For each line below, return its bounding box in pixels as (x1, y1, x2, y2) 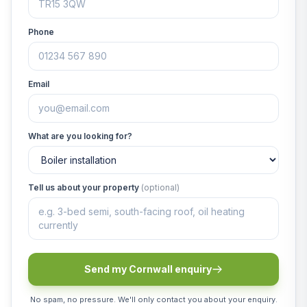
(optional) (141, 182, 180, 193)
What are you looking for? (28, 131, 132, 141)
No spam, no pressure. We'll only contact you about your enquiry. (29, 295, 278, 304)
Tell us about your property (28, 182, 141, 193)
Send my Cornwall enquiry (84, 263, 212, 275)
